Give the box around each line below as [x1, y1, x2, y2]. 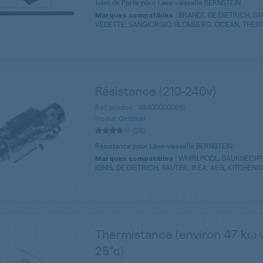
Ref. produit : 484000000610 [95, 102, 186, 112]
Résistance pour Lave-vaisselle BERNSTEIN [95, 141, 232, 151]
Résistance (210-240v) [95, 82, 216, 99]
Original [118, 116, 145, 123]
